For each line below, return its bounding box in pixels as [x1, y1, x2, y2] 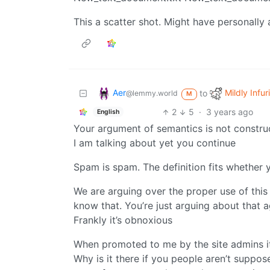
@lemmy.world [126, 89, 178, 98]
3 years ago [206, 107, 254, 118]
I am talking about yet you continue [74, 137, 236, 149]
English [96, 107, 119, 116]
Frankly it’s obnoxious [74, 214, 172, 227]
